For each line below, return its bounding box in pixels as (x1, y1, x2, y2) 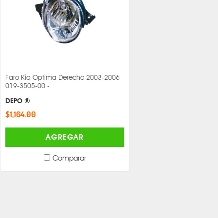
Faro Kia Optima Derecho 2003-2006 (5, 73, 120, 82)
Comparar (52, 153, 86, 163)
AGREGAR (46, 132, 84, 142)
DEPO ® (5, 96, 30, 105)
